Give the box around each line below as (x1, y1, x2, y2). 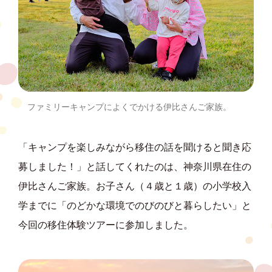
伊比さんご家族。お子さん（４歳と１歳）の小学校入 (18, 180, 251, 191)
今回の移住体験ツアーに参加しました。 (18, 219, 193, 230)
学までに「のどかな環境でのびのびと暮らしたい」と (18, 200, 251, 211)
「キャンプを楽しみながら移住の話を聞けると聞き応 (18, 141, 251, 152)
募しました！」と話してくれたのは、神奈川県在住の (18, 161, 251, 172)
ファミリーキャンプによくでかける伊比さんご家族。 (27, 101, 231, 112)
